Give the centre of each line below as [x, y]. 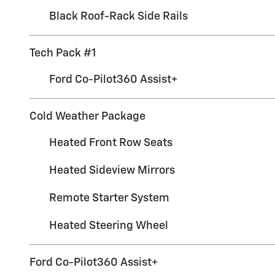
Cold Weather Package [87, 116]
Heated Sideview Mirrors [112, 170]
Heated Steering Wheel [109, 226]
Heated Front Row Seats [111, 143]
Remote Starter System [109, 198]
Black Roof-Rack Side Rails [118, 16]
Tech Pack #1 [63, 53]
